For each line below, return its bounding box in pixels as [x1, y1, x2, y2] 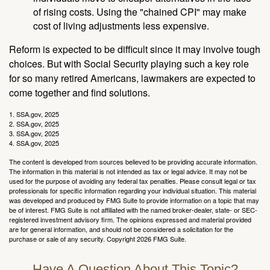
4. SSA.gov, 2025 [9, 138, 59, 148]
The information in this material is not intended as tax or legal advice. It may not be [9, 166, 247, 177]
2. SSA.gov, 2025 [9, 119, 59, 129]
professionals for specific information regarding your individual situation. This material [9, 186, 256, 196]
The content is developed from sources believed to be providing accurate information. [9, 157, 257, 167]
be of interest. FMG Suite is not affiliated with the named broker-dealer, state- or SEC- [9, 205, 257, 215]
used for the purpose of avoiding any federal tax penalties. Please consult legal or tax [9, 176, 256, 186]
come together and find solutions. [9, 86, 150, 100]
